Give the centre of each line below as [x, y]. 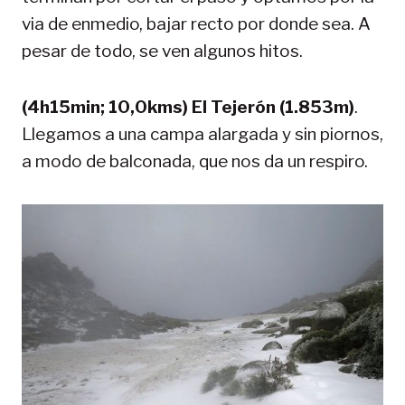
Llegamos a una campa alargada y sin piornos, [202, 134]
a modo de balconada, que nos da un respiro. [195, 161]
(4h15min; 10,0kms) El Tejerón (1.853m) [188, 107]
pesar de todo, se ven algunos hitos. [162, 51]
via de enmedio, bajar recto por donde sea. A [196, 24]
